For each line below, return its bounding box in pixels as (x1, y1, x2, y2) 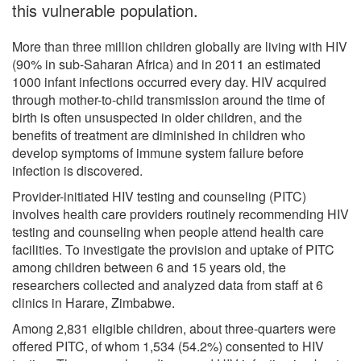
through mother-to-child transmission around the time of (12, 89, 325, 109)
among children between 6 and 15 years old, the (12, 257, 286, 276)
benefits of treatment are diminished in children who (12, 125, 305, 144)
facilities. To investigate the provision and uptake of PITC (12, 239, 334, 259)
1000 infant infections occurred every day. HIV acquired (12, 72, 326, 91)
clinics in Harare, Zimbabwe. (12, 293, 175, 312)
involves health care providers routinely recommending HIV (12, 204, 349, 223)
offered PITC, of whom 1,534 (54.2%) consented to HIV (12, 336, 324, 355)
